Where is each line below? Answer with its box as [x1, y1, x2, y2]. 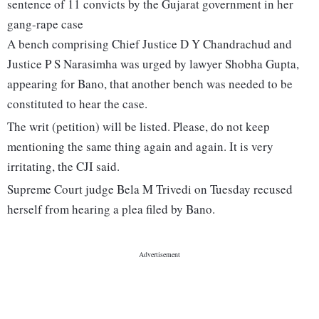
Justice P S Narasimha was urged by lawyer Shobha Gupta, [7, 56, 299, 73]
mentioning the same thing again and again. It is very [7, 138, 273, 155]
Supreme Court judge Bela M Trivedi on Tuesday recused [7, 181, 293, 198]
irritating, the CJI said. [7, 158, 120, 175]
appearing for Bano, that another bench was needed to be [7, 75, 293, 93]
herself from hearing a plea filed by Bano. [7, 201, 215, 218]
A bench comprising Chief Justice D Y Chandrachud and [7, 36, 292, 53]
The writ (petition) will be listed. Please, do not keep [7, 118, 270, 135]
